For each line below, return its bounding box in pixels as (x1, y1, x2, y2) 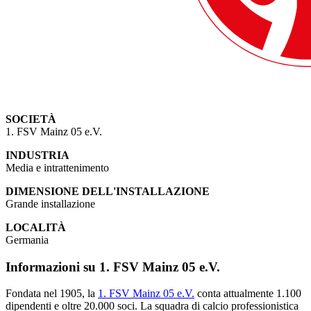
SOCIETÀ (6, 112, 56, 125)
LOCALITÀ (6, 221, 66, 233)
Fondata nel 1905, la (6, 287, 98, 300)
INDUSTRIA (6, 149, 69, 161)
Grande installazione (6, 197, 95, 210)
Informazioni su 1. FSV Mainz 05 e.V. (6, 259, 220, 274)
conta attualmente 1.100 (194, 287, 301, 300)
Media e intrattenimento (6, 161, 109, 174)
